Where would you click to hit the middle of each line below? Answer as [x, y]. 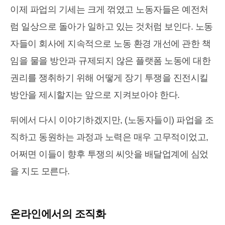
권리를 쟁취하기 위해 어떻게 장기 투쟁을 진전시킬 [109, 78]
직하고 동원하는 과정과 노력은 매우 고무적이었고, [109, 137]
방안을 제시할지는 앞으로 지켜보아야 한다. [95, 95]
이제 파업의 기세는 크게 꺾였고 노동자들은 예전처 [109, 10]
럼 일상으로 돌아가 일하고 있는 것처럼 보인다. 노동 [111, 27]
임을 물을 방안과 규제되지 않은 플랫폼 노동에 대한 [110, 61]
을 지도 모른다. [40, 172]
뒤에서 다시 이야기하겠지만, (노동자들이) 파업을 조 [112, 120]
